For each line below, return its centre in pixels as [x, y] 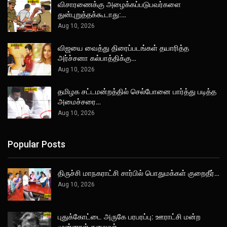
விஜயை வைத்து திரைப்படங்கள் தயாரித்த [123, 48]
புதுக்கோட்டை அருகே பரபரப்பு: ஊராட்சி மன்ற [129, 217]
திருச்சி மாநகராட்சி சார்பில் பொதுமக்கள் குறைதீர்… [139, 173]
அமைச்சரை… [79, 102]
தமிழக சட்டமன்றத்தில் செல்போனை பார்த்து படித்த [137, 91]
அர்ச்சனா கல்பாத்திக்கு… [97, 59]
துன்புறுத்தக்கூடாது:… [92, 15]
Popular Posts [36, 144]
